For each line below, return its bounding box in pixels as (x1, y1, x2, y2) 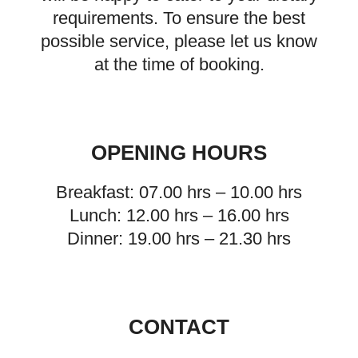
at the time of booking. (93, 54, 265, 74)
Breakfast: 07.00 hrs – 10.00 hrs (56, 182, 302, 202)
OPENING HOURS (91, 141, 267, 164)
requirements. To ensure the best (53, 8, 305, 28)
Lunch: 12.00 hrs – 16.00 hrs (69, 205, 289, 225)
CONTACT (129, 316, 229, 338)
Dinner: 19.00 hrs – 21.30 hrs (67, 229, 291, 249)
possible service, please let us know (41, 31, 317, 51)
